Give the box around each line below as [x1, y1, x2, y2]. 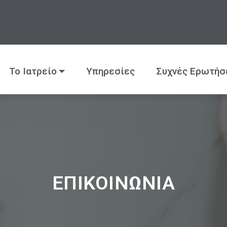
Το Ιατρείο [9, 65, 57, 77]
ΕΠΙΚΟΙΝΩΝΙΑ [52, 172, 175, 195]
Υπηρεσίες [86, 65, 135, 77]
